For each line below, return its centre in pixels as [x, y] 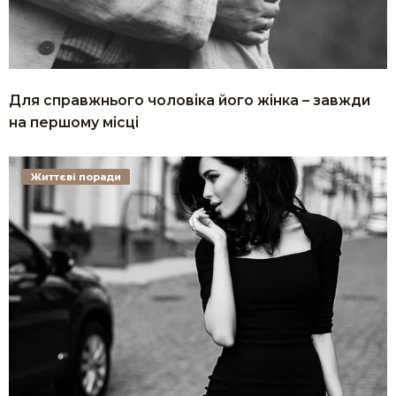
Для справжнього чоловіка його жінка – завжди [190, 100]
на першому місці [74, 122]
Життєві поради [76, 177]
